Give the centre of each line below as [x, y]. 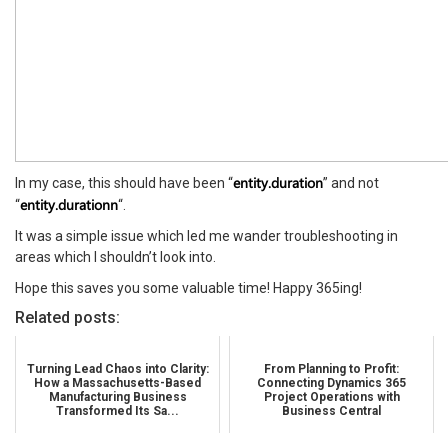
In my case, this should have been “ [124, 182]
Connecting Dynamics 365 [331, 382]
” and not [351, 182]
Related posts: [67, 317]
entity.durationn [69, 204]
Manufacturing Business [117, 396]
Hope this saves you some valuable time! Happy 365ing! [188, 287]
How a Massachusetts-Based [117, 382]
